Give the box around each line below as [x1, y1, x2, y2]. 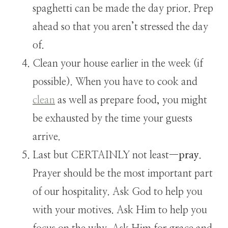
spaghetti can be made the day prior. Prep [33, 3, 213, 14]
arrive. [33, 131, 61, 142]
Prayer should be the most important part [33, 168, 213, 179]
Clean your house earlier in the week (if [33, 58, 203, 69]
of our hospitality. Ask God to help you [33, 186, 203, 197]
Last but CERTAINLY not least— [33, 150, 179, 160]
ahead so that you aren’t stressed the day [33, 21, 208, 32]
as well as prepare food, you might [55, 95, 207, 105]
